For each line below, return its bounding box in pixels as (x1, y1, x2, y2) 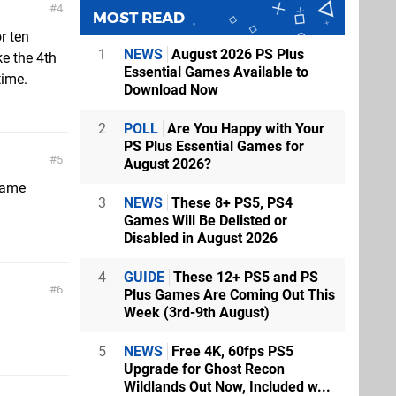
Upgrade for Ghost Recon (124, 360, 285, 377)
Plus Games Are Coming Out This (124, 286, 335, 303)
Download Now (124, 80, 218, 98)
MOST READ (93, 8, 185, 27)
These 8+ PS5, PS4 (168, 194, 293, 211)
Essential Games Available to (124, 63, 308, 80)
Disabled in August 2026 (124, 229, 278, 247)
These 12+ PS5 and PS (170, 268, 318, 286)
